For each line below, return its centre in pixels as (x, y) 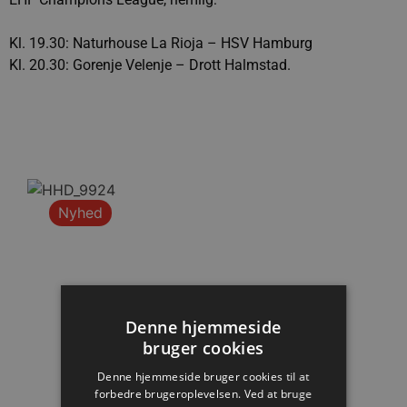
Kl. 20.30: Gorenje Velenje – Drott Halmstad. (150, 65)
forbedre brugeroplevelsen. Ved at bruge (203, 394)
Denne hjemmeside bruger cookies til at (203, 377)
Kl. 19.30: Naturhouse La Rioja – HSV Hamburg (161, 43)
